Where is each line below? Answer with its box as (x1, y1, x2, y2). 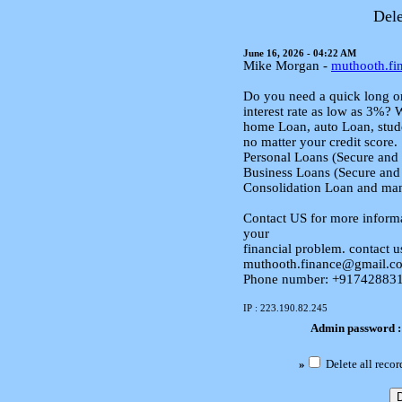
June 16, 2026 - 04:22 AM (243, 48, 356, 58)
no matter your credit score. (243, 135, 398, 149)
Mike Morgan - (243, 58, 331, 73)
